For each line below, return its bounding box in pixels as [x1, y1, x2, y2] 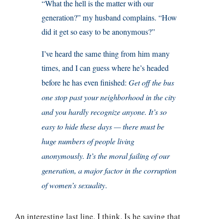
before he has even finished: [42, 77, 129, 88]
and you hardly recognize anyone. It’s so [42, 107, 167, 117]
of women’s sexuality [42, 180, 106, 191]
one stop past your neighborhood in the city [42, 92, 176, 103]
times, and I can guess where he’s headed [42, 63, 169, 74]
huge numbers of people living [42, 136, 135, 147]
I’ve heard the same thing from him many [42, 48, 170, 60]
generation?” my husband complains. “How [42, 12, 177, 23]
